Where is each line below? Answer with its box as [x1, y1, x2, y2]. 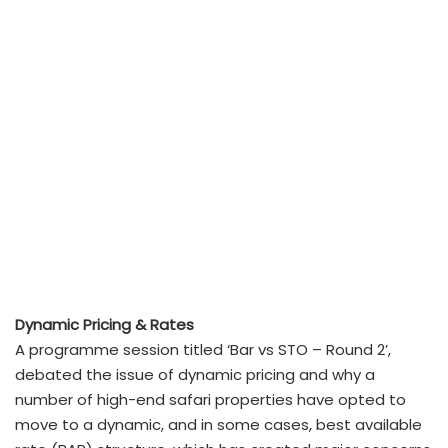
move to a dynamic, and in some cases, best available [15, 414, 422, 435]
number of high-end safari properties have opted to [15, 389, 406, 410]
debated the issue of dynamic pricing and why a [15, 364, 375, 385]
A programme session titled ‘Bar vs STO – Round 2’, [15, 339, 391, 360]
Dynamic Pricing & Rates [15, 314, 194, 335]
